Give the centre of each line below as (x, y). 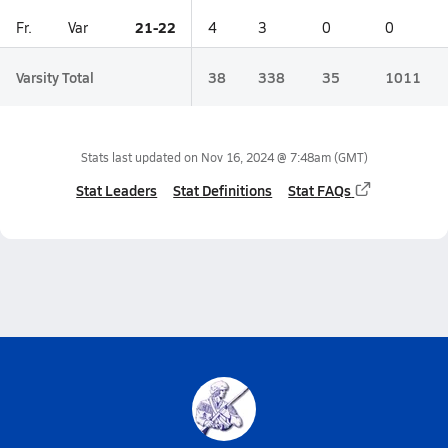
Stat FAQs (320, 190)
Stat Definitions (223, 190)
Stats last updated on (140, 157)
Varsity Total (55, 77)
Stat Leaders (117, 190)
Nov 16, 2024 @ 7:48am (265, 157)
